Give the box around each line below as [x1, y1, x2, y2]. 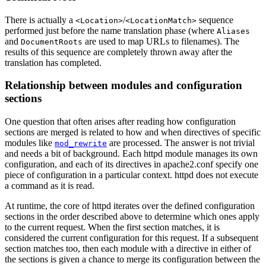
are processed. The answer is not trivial [107, 138, 255, 148]
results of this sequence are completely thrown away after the [5, 46, 232, 57]
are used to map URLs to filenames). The [83, 36, 239, 46]
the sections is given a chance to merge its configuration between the [5, 254, 260, 265]
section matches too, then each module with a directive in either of [5, 243, 251, 254]
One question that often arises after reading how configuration [5, 116, 236, 127]
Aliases [217, 26, 250, 36]
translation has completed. [5, 57, 102, 68]
